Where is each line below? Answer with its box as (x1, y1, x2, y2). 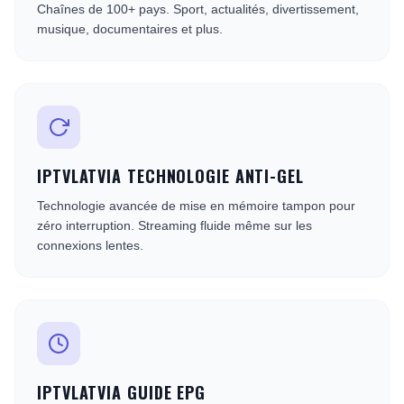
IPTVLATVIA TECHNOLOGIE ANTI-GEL (37, 164, 304, 188)
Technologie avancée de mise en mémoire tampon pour (37, 198, 355, 213)
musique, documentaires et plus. (37, 22, 223, 36)
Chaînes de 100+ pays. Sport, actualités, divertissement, (37, 2, 359, 16)
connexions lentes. (37, 238, 143, 252)
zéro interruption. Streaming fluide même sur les (37, 218, 312, 233)
